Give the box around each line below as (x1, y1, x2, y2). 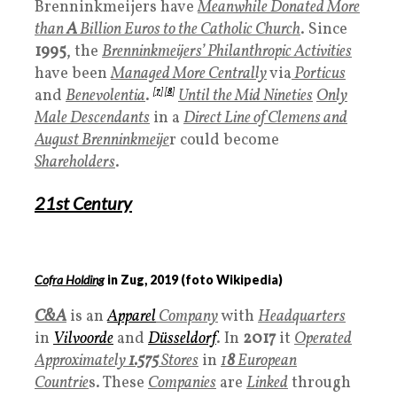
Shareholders (35, 151, 115, 174)
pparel (118, 305, 156, 328)
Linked (246, 371, 288, 394)
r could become (169, 128, 279, 152)
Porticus (292, 62, 346, 85)
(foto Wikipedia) (178, 271, 283, 287)
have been (35, 62, 111, 85)
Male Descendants (35, 106, 150, 129)
